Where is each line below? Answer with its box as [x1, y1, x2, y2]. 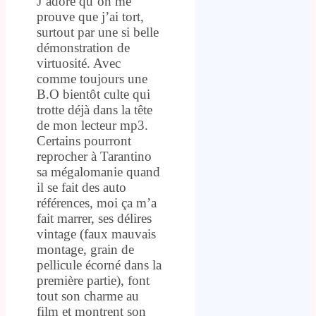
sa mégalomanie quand [37, 164, 160, 179]
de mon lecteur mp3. [37, 117, 148, 133]
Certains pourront [37, 133, 131, 148]
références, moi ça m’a [37, 195, 157, 210]
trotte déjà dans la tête [37, 102, 152, 117]
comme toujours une [37, 71, 147, 86]
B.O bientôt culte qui [37, 86, 150, 102]
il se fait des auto [37, 179, 126, 195]
